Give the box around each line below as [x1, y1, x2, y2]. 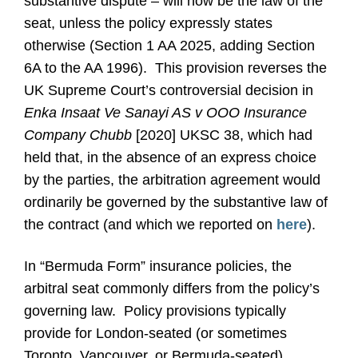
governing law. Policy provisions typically [24, 303, 286, 319]
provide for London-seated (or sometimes [24, 325, 287, 341]
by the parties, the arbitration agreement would [24, 172, 320, 188]
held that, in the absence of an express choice [24, 149, 316, 165]
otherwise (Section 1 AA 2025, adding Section [24, 38, 315, 54]
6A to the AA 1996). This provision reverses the [24, 60, 327, 76]
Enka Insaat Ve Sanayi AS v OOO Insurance [24, 105, 307, 121]
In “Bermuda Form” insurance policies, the [24, 258, 292, 274]
